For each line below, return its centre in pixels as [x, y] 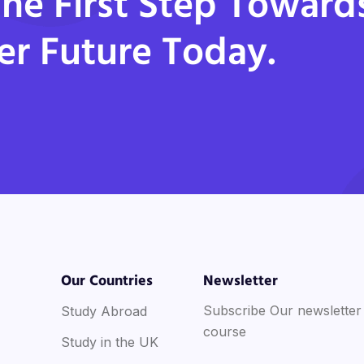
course [225, 331]
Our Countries [107, 281]
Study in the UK [110, 342]
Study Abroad [104, 311]
